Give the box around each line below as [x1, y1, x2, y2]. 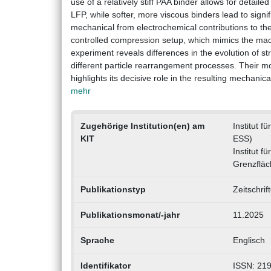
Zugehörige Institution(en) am [80, 121, 204, 131]
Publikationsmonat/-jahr [80, 210, 180, 220]
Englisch [232, 235, 265, 246]
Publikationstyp [80, 184, 146, 195]
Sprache [80, 235, 114, 246]
